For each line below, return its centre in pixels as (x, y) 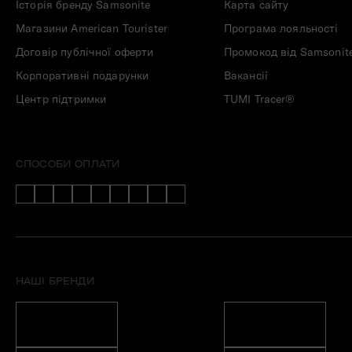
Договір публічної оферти (85, 52)
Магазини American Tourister (92, 29)
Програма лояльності (281, 29)
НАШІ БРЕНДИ (55, 281)
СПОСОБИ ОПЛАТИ (68, 164)
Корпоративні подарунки (82, 76)
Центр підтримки (61, 99)
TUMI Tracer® (259, 99)
